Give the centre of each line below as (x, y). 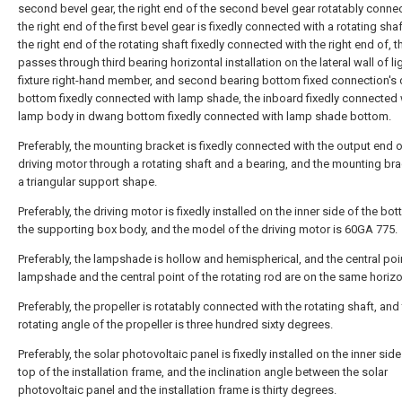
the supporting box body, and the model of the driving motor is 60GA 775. (208, 229)
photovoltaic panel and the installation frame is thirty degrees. (177, 390)
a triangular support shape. (87, 182)
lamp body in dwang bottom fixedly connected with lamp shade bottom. (205, 116)
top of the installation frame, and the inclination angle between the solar (203, 372)
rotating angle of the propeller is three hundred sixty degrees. (175, 324)
